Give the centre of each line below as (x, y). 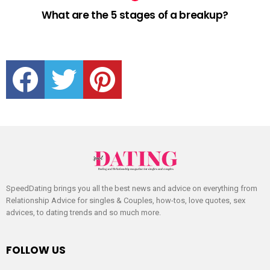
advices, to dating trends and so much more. (83, 212)
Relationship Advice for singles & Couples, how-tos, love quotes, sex (126, 200)
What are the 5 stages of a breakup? (135, 15)
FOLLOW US (36, 250)
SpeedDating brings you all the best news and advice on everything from (132, 188)
